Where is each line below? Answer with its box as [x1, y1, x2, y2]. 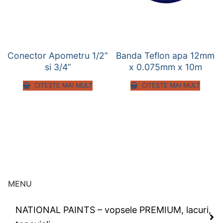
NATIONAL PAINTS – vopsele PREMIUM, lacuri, [15, 205, 211, 216]
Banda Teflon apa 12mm [116, 50, 215, 61]
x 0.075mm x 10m [128, 62, 202, 73]
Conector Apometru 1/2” [7, 50, 108, 61]
